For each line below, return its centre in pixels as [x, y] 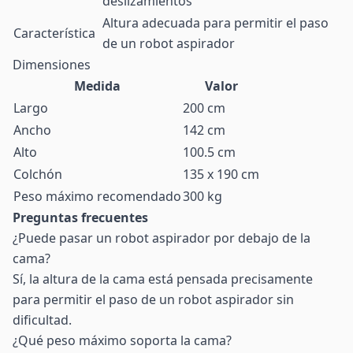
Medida [97, 86]
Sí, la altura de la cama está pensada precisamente [163, 279]
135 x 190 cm [221, 174]
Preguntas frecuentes [80, 217]
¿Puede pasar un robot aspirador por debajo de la [162, 238]
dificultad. [42, 320]
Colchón [38, 174]
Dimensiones [52, 65]
